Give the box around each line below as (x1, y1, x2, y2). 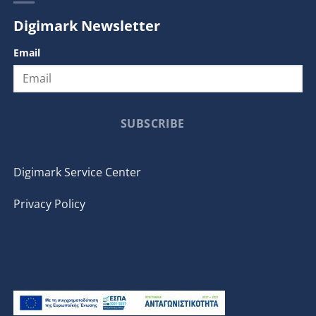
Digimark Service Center (13, 164, 141, 180)
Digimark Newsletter (13, 16, 160, 36)
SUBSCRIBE (120, 116, 185, 132)
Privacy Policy (13, 196, 85, 212)
